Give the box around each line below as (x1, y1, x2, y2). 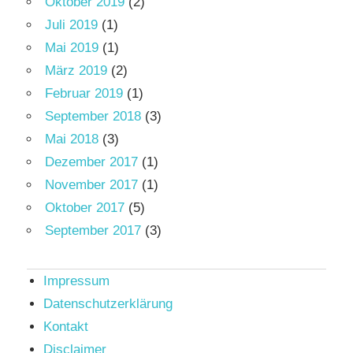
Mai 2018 (45, 132, 98, 147)
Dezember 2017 (45, 154, 138, 170)
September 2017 (45, 223, 141, 239)
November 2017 (45, 177, 138, 193)
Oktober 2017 (45, 200, 124, 216)
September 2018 (45, 109, 141, 124)
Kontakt (43, 319, 89, 335)
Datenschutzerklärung (43, 296, 173, 312)
